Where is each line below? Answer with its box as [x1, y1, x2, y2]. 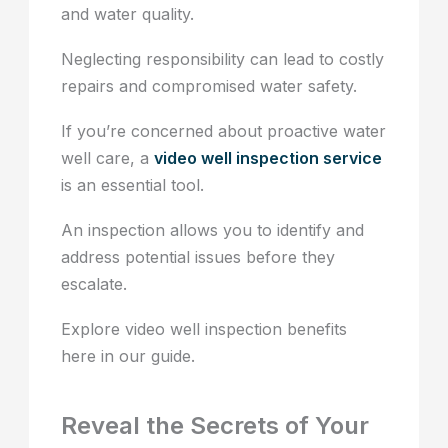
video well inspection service [154, 148, 383, 169]
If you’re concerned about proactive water [61, 121, 387, 142]
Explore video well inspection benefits [61, 319, 348, 340]
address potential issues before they [61, 247, 336, 268]
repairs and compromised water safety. [61, 76, 358, 97]
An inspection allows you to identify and [61, 220, 365, 241]
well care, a [61, 148, 155, 169]
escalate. [61, 274, 128, 295]
